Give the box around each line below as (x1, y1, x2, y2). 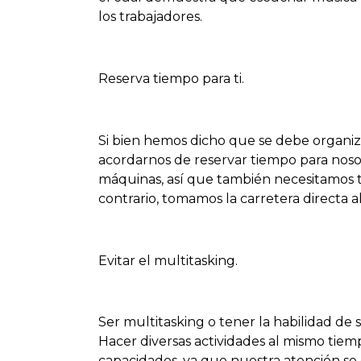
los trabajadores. (98, 9, 202, 25)
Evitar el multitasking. (98, 252, 238, 268)
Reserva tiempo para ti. (98, 71, 244, 86)
